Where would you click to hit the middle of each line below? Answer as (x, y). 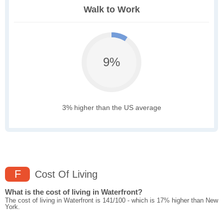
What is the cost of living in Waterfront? (74, 192)
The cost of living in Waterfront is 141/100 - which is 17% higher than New (111, 201)
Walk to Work (111, 10)
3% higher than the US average (111, 108)
